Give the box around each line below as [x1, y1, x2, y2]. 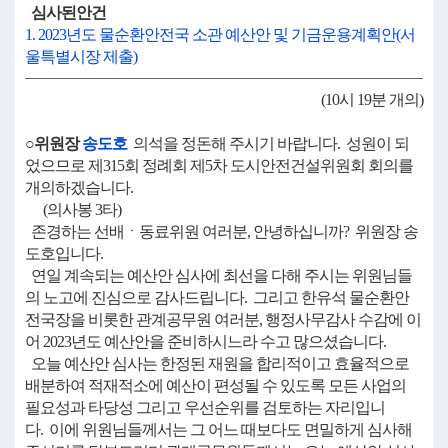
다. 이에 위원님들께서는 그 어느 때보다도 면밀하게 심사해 [25, 421, 412, 438]
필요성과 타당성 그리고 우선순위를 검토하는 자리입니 [25, 399, 385, 416]
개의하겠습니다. [25, 179, 133, 196]
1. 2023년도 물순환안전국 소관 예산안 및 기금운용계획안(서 [25, 26, 415, 43]
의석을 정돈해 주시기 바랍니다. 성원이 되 [127, 135, 409, 152]
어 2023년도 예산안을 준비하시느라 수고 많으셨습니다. [25, 333, 386, 350]
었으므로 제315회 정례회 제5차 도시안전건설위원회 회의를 [25, 157, 413, 174]
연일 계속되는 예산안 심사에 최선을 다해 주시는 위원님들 [25, 267, 412, 284]
